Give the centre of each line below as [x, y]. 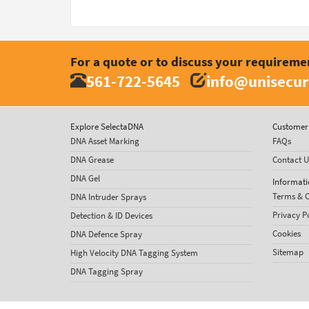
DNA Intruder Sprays [108, 197]
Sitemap [288, 252]
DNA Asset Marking [105, 141]
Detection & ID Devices [111, 216]
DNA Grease [92, 160]
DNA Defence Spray [106, 234]
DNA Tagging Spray [107, 271]
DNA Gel [85, 178]
